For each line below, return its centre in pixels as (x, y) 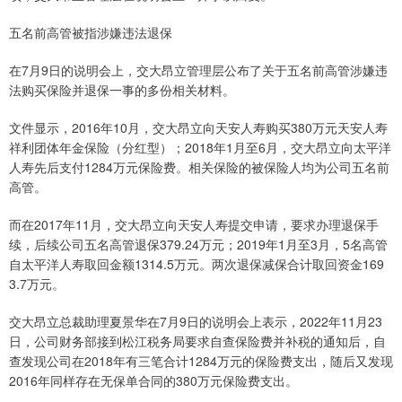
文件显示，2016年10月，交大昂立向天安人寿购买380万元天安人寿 (198, 128)
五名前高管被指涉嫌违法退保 (91, 33)
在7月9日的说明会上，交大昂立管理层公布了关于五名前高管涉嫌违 (198, 70)
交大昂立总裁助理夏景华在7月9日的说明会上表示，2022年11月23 (196, 322)
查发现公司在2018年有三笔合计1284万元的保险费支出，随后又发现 (201, 361)
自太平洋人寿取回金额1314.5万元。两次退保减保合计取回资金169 (197, 264)
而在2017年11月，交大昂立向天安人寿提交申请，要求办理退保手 (194, 225)
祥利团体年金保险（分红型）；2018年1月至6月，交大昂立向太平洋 (200, 148)
